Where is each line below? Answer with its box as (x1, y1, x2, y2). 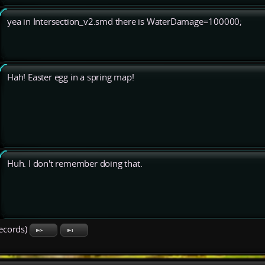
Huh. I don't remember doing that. (7, 158, 143, 170)
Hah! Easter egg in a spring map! (7, 72, 134, 83)
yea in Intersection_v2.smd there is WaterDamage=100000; (7, 16, 242, 28)
